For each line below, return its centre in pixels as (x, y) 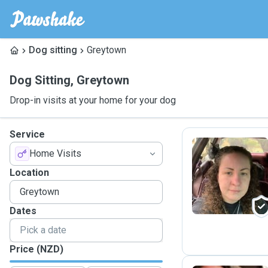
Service (27, 134)
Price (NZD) (36, 249)
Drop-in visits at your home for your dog (93, 100)
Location (29, 173)
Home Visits (55, 153)
